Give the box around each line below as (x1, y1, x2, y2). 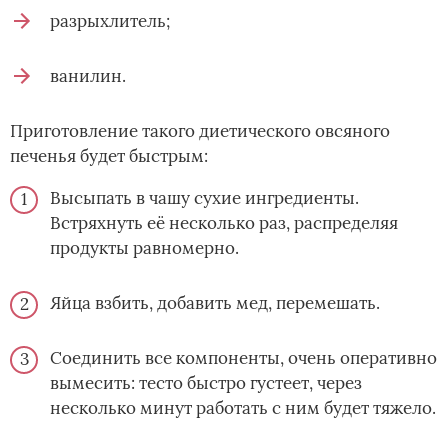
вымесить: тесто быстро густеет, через (50, 372, 362, 395)
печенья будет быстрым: (10, 145, 208, 168)
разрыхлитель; (50, 10, 170, 33)
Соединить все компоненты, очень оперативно (50, 347, 437, 370)
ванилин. (50, 65, 126, 88)
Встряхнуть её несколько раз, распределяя (50, 212, 398, 235)
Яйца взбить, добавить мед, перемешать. (50, 292, 380, 315)
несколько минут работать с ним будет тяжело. (50, 397, 436, 420)
